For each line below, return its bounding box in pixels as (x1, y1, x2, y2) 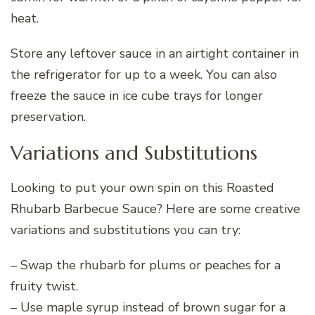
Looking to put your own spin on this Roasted (11, 179, 274, 197)
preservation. (11, 108, 86, 125)
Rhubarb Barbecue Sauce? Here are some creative (11, 200, 300, 218)
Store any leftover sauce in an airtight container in (11, 44, 299, 62)
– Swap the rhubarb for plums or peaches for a (11, 257, 281, 274)
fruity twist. (11, 278, 78, 295)
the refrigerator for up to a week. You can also (11, 65, 277, 83)
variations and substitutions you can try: (11, 221, 240, 239)
